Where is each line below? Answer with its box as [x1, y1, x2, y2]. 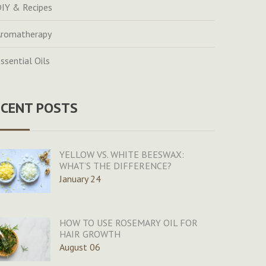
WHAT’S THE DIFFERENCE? [59, 160, 172, 172]
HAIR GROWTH [59, 228, 121, 240]
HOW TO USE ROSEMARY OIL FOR [59, 217, 198, 229]
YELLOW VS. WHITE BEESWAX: [59, 148, 184, 161]
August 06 [59, 241, 100, 254]
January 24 [59, 173, 101, 185]
